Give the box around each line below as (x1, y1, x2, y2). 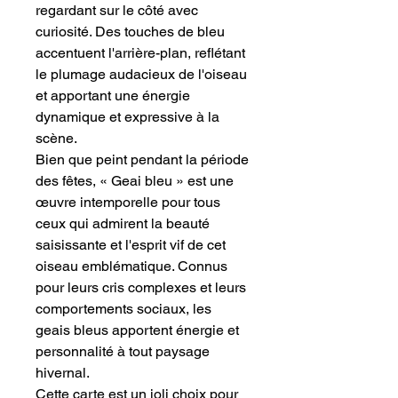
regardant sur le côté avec (36, 2, 198, 20)
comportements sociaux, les (36, 300, 211, 318)
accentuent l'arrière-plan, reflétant (36, 44, 245, 62)
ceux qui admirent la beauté (36, 215, 210, 233)
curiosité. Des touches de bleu (36, 23, 225, 41)
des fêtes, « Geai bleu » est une (36, 172, 234, 190)
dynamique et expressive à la (36, 108, 219, 126)
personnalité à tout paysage (36, 343, 210, 361)
